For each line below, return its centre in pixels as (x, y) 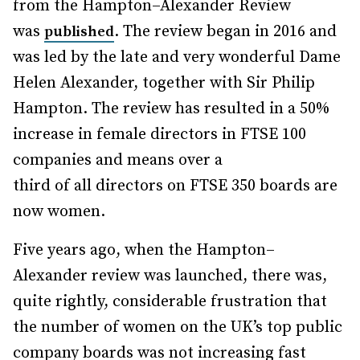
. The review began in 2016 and (225, 32)
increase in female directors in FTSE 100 (160, 135)
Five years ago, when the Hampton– (144, 250)
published (79, 32)
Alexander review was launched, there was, (170, 276)
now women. (59, 212)
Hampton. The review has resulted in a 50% (171, 109)
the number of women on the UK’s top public (178, 327)
